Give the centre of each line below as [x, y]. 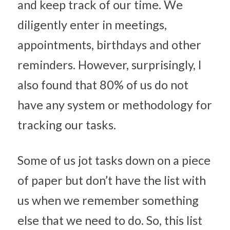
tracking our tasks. [67, 125]
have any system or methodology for [115, 105]
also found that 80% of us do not [103, 85]
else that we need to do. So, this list [110, 220]
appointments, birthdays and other [109, 45]
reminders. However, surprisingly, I [110, 65]
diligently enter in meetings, [92, 25]
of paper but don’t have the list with [112, 180]
